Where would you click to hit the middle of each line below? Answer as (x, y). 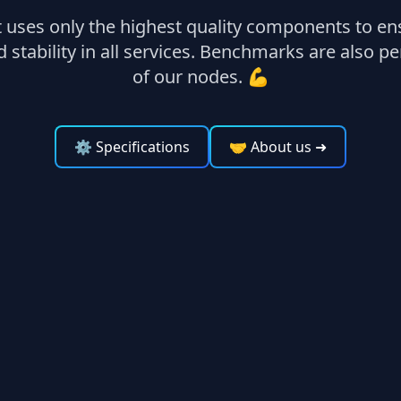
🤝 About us (270, 147)
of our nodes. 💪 (200, 77)
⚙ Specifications (132, 147)
